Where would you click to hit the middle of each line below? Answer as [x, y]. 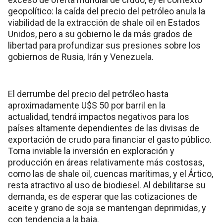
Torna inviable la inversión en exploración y [91, 151]
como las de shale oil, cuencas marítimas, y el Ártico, [111, 174]
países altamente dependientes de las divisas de [104, 128]
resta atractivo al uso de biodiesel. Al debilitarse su [107, 185]
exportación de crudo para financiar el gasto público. [110, 140]
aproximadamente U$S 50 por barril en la [87, 106]
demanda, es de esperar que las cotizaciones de [103, 197]
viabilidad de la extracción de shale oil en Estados [104, 23]
